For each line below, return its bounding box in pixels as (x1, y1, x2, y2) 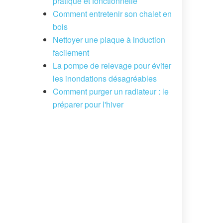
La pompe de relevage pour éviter (53, 59, 171, 71)
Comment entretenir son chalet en (53, 7, 172, 19)
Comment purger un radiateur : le (53, 85, 169, 97)
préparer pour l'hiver (53, 98, 123, 110)
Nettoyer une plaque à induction (53, 33, 165, 45)
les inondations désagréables (53, 72, 157, 84)
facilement (53, 46, 89, 58)
